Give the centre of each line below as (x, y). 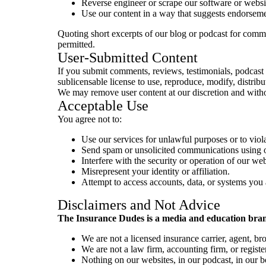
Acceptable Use (103, 106)
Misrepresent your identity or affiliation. (156, 171)
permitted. (76, 44)
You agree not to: (90, 119)
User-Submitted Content (128, 58)
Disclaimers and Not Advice (139, 205)
